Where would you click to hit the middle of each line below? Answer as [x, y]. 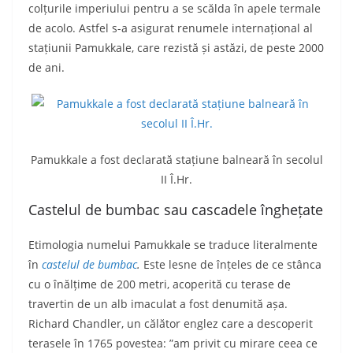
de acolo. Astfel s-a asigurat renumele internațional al [171, 28]
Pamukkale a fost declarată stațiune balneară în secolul [176, 160]
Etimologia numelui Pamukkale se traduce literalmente [173, 245]
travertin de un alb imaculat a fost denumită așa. [160, 304]
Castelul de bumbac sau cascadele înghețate [176, 210]
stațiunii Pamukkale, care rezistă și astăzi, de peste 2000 [176, 48]
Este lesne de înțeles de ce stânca [232, 264]
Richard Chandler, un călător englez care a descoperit [171, 323]
